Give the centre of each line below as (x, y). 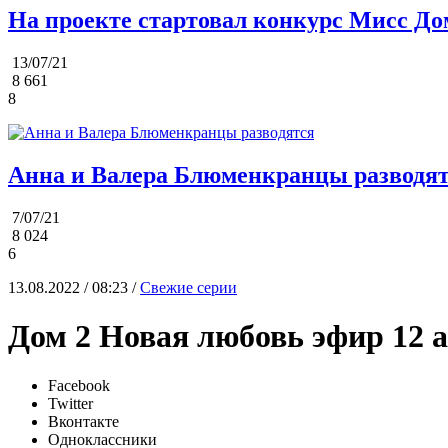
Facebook (79, 385)
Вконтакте (83, 421)
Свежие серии (188, 287)
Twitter (70, 403)
